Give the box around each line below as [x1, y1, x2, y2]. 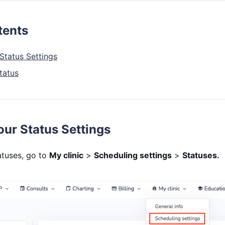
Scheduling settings [94, 150, 172, 160]
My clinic [49, 150, 83, 160]
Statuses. [182, 150, 219, 160]
